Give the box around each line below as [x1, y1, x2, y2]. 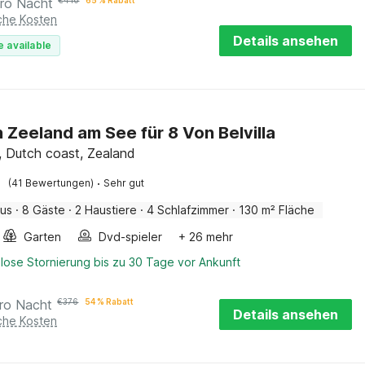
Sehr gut [103, 177, 145, 189]
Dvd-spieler [99, 230, 163, 244]
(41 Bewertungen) [8, 177, 95, 189]
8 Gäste [22, 203, 66, 217]
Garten [24, 230, 62, 244]
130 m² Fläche [239, 203, 315, 217]
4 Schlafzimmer [147, 203, 230, 217]
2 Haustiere [75, 203, 138, 217]
